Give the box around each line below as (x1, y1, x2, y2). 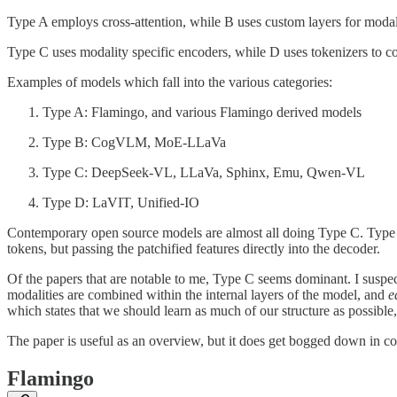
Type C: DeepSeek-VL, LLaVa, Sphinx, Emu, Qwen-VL (43, 165, 365, 181)
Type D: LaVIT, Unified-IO (43, 195, 199, 211)
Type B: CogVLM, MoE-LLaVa (43, 135, 226, 151)
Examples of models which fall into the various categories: (7, 74, 332, 90)
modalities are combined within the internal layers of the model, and (7, 287, 388, 303)
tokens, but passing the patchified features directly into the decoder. (7, 241, 380, 257)
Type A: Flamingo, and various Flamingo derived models (43, 105, 362, 121)
